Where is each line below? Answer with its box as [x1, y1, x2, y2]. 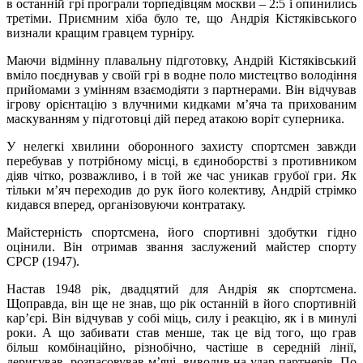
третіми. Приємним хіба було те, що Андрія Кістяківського [6, 11, 357, 25]
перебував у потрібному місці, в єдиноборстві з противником [6, 153, 357, 168]
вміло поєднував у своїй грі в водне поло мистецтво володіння [6, 67, 357, 82]
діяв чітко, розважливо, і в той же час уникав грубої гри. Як [6, 168, 357, 182]
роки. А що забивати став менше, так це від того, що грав [6, 325, 357, 340]
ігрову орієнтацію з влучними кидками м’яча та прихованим [6, 96, 357, 111]
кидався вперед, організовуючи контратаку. [6, 197, 246, 211]
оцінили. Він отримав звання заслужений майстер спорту [6, 239, 357, 254]
